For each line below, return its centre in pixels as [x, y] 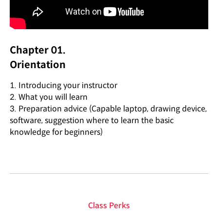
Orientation [38, 65]
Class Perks [109, 206]
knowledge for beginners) [56, 132]
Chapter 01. [38, 50]
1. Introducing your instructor [64, 85]
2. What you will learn [49, 97]
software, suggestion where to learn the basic [92, 120]
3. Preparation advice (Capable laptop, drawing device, [108, 109]
